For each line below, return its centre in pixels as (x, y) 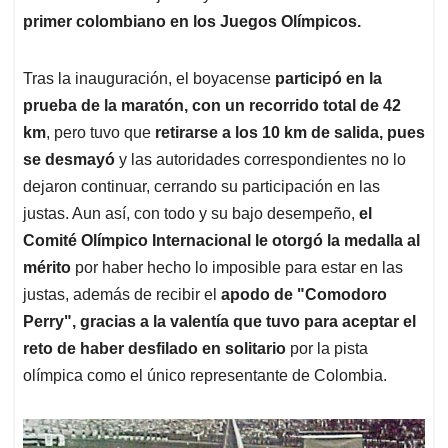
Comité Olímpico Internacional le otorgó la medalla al (221, 241)
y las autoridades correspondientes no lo (262, 160)
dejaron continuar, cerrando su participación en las (201, 187)
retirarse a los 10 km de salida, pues (290, 133)
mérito (49, 268)
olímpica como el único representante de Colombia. (205, 376)
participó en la (328, 79)
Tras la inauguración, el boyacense (149, 79)
